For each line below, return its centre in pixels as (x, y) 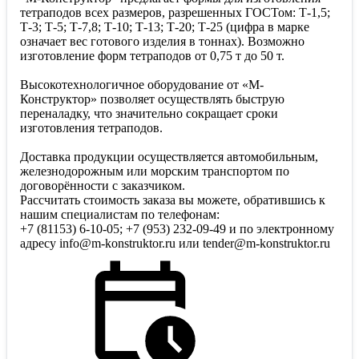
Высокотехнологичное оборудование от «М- (142, 85)
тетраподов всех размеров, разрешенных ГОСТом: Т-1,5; (175, 13)
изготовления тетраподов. (91, 128)
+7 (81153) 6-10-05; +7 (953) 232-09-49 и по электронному (177, 229)
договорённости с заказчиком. (103, 186)
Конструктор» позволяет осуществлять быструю (152, 99)
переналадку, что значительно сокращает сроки (149, 114)
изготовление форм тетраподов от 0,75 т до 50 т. (152, 56)
